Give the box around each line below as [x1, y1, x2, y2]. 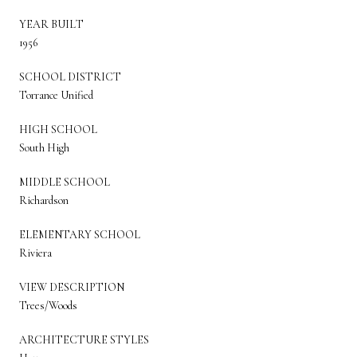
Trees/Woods [19, 298, 77, 312]
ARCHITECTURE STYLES [19, 332, 149, 347]
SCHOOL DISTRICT [19, 69, 121, 84]
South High [19, 140, 69, 155]
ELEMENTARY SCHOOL [19, 227, 140, 241]
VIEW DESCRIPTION [19, 280, 124, 294]
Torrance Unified [19, 88, 93, 102]
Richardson [19, 193, 69, 207]
